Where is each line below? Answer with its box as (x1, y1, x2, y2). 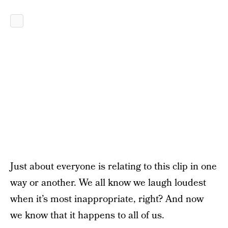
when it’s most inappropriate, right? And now (10, 192, 204, 206)
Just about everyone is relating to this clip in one (10, 159, 217, 174)
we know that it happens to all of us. (10, 208, 164, 222)
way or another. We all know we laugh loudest (10, 176, 206, 190)
